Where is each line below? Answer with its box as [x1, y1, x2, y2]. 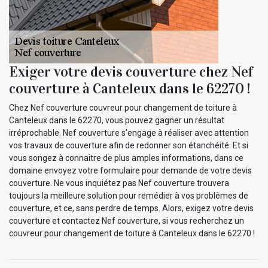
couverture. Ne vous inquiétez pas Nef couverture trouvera [9, 178, 229, 188]
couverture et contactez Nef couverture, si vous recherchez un [9, 215, 244, 226]
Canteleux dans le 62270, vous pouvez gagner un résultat [9, 115, 224, 125]
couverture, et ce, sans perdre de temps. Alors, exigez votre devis [9, 203, 254, 213]
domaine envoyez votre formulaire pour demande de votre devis [9, 165, 252, 175]
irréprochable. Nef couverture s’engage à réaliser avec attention [9, 127, 249, 138]
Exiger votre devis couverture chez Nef [9, 62, 253, 81]
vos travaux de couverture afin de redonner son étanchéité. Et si [9, 140, 248, 150]
